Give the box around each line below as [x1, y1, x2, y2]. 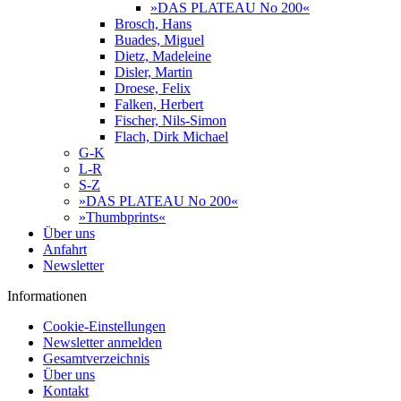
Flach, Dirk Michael [115, 129, 228, 144]
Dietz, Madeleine [115, 48, 211, 64]
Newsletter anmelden [43, 335, 162, 350]
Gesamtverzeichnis [43, 351, 149, 366]
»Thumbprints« [79, 209, 166, 225]
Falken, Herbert [115, 97, 203, 112]
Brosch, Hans [115, 16, 192, 31]
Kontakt [43, 383, 89, 398]
